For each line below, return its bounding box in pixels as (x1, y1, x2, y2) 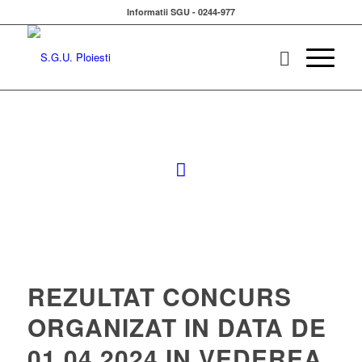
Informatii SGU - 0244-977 (126, 6, 235, 18)
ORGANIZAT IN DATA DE (27, 309, 326, 344)
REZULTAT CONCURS (27, 279, 292, 314)
